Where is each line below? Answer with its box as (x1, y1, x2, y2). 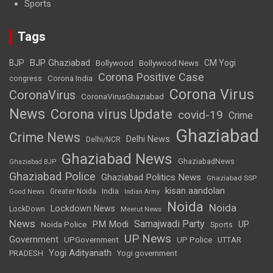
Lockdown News (51, 203, 115, 213)
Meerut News (121, 205, 161, 213)
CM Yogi (204, 57, 236, 68)
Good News (9, 187, 44, 196)
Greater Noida (50, 186, 96, 196)
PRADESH (9, 248, 43, 258)
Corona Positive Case (98, 70, 204, 83)
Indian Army (124, 187, 160, 196)
